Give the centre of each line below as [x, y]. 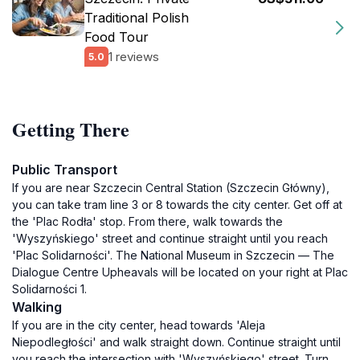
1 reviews [134, 56]
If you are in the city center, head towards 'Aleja [139, 325]
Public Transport [65, 170]
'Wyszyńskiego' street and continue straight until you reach [170, 238]
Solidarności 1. [49, 289]
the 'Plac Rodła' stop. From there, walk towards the [147, 221]
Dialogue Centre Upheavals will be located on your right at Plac [180, 272]
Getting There [71, 129]
